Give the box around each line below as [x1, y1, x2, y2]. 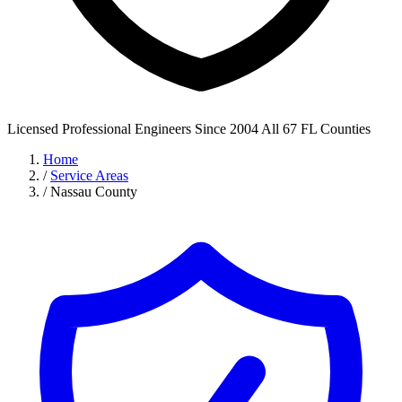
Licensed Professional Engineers [7, 121, 195, 136]
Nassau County [50, 184, 137, 199]
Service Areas [50, 168, 128, 183]
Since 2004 [195, 121, 258, 136]
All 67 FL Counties [261, 121, 371, 136]
